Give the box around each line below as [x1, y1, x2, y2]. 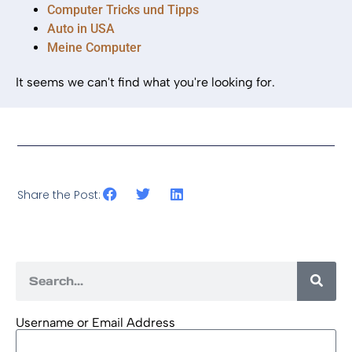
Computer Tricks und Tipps [47, 2, 199, 17]
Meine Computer [47, 40, 141, 55]
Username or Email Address [16, 314, 175, 330]
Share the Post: [17, 187, 101, 203]
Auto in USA [47, 21, 115, 36]
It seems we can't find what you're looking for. [16, 75, 275, 90]
